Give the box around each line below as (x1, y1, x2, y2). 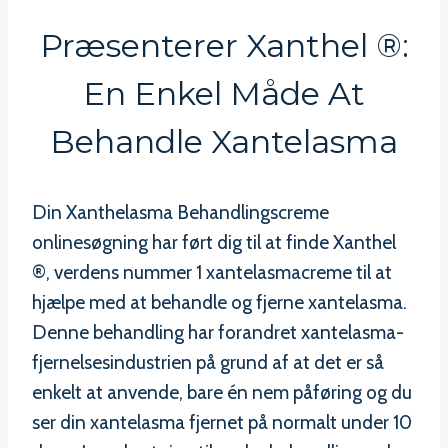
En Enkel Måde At (83, 74, 365, 114)
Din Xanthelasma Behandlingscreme (32, 201, 329, 225)
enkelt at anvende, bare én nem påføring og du (32, 381, 412, 405)
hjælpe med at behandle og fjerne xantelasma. (32, 291, 407, 315)
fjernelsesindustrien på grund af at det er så (32, 351, 384, 375)
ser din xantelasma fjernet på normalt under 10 (32, 411, 412, 435)
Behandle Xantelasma (50, 122, 398, 162)
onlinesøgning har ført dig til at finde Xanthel (32, 231, 396, 255)
